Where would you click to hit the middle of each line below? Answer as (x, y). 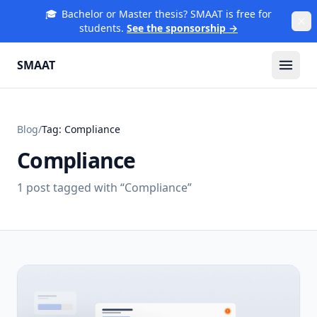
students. (102, 28)
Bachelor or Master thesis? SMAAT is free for (167, 14)
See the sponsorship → (182, 28)
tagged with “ (87, 188)
